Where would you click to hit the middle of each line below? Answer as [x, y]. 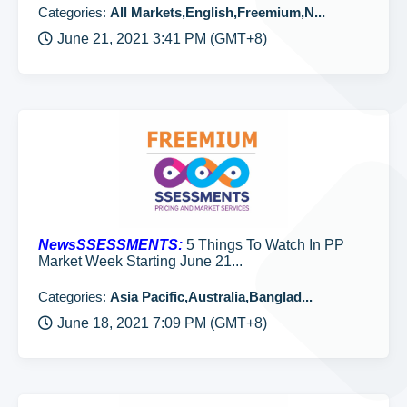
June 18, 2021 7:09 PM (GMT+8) [162, 323]
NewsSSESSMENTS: [110, 245]
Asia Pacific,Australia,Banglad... [211, 297]
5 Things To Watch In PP [263, 245]
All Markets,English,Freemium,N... [218, 12]
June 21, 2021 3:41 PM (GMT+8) [162, 39]
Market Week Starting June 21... [140, 261]
